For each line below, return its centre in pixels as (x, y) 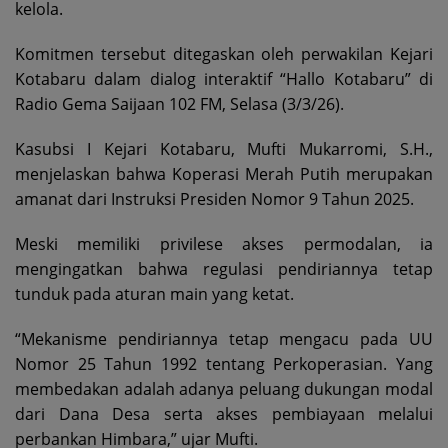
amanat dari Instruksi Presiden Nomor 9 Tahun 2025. (214, 199)
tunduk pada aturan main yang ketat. (154, 294)
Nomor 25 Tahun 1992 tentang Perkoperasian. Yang (224, 364)
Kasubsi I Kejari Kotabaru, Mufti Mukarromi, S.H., (224, 149)
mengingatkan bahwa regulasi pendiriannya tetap (224, 269)
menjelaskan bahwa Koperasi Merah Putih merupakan (224, 174)
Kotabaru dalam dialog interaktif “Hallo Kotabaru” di (224, 79)
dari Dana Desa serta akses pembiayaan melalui (224, 414)
